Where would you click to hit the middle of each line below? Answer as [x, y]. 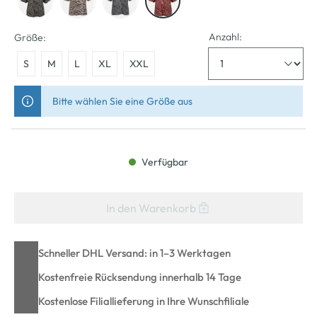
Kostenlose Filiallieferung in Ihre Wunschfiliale [144, 301]
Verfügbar [164, 162]
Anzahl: [226, 36]
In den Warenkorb [151, 208]
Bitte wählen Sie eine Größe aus [122, 101]
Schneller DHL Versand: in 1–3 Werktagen [134, 253]
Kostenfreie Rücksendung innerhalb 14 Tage [140, 277]
